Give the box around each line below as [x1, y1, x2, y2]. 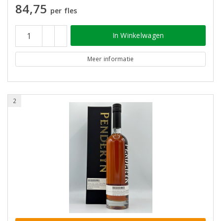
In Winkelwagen [112, 30, 164, 40]
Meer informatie [87, 54, 134, 63]
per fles [50, 5, 77, 15]
